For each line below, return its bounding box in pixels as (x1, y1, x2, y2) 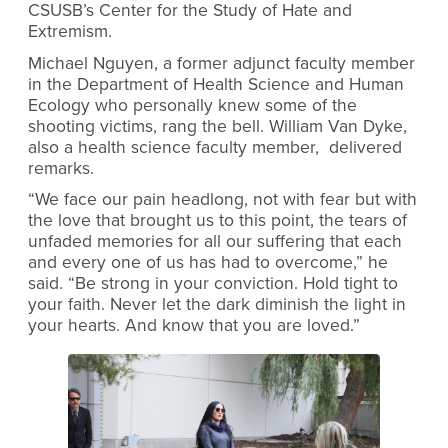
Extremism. (28, 21, 112, 43)
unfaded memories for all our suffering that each (28, 231, 402, 253)
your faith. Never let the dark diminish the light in (28, 294, 406, 316)
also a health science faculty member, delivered (28, 136, 402, 158)
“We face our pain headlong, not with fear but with (28, 189, 417, 211)
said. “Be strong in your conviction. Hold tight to (28, 273, 398, 295)
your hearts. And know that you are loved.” (28, 315, 360, 337)
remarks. (28, 157, 94, 179)
